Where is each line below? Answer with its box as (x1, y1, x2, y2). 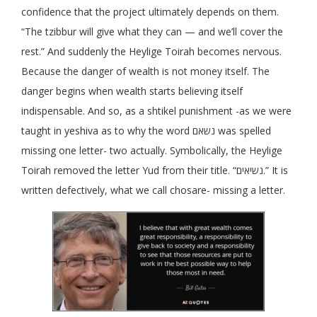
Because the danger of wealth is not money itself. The (21, 64, 270, 79)
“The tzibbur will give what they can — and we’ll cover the (21, 25, 283, 39)
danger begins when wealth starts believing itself (21, 84, 243, 98)
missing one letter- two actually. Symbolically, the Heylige (21, 144, 282, 158)
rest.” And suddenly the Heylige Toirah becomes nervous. (21, 45, 282, 59)
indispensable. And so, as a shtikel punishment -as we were (21, 104, 292, 118)
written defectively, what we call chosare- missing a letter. (21, 183, 285, 197)
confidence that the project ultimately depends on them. (21, 5, 279, 19)
